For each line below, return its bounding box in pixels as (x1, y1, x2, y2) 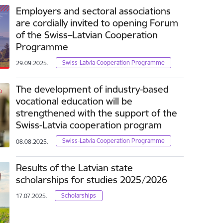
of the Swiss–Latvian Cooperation (16, 29, 158, 41)
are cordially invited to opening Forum (16, 17, 179, 29)
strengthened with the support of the (16, 107, 178, 119)
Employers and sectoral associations (16, 5, 171, 17)
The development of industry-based (16, 83, 169, 96)
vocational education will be (16, 95, 133, 108)
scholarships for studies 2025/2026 (16, 173, 168, 186)
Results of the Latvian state (16, 161, 133, 174)
